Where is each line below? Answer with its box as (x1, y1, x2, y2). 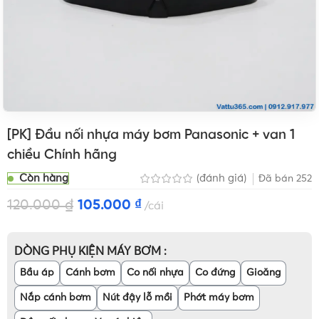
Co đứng (195, 268, 236, 278)
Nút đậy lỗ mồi (103, 293, 173, 303)
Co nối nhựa (127, 268, 184, 278)
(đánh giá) (197, 173, 249, 184)
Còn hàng (19, 172, 69, 184)
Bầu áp (20, 268, 55, 278)
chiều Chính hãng (7, 147, 117, 162)
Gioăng (246, 268, 281, 278)
